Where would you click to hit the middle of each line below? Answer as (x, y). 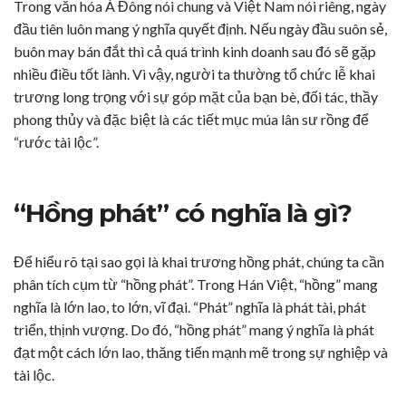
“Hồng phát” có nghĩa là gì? (183, 213)
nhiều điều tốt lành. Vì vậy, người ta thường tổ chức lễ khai (194, 74)
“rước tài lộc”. (56, 142)
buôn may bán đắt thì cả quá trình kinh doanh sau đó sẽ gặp (195, 52)
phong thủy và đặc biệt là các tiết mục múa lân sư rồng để (191, 120)
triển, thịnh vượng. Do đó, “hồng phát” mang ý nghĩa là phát (194, 330)
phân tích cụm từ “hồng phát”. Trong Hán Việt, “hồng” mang (196, 285)
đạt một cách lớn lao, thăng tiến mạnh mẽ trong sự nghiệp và (201, 353)
